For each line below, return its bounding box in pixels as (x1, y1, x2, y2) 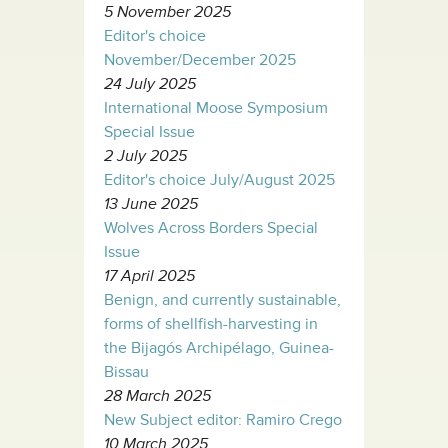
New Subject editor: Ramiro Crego (104, 409, 342, 430)
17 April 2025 (104, 265, 195, 286)
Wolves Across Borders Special (104, 217, 318, 238)
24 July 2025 (104, 73, 196, 94)
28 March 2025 (104, 385, 211, 406)
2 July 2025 (104, 145, 187, 166)
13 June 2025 (104, 193, 198, 214)
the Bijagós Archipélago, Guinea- (104, 337, 334, 358)
